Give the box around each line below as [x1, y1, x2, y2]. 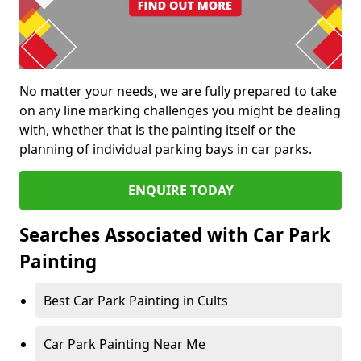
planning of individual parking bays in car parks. [19, 140, 312, 159]
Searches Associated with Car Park [19, 222, 330, 248]
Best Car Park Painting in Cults [44, 292, 228, 310]
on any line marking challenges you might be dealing [19, 102, 341, 120]
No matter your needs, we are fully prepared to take [19, 82, 337, 101]
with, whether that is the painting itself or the [19, 121, 296, 139]
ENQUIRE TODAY [127, 181, 234, 200]
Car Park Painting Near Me [44, 335, 205, 354]
